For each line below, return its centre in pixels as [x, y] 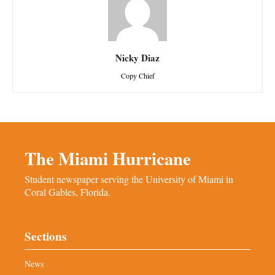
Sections [45, 237]
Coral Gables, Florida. [68, 192]
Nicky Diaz [137, 58]
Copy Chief [137, 76]
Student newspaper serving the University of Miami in [129, 179]
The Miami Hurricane [108, 159]
